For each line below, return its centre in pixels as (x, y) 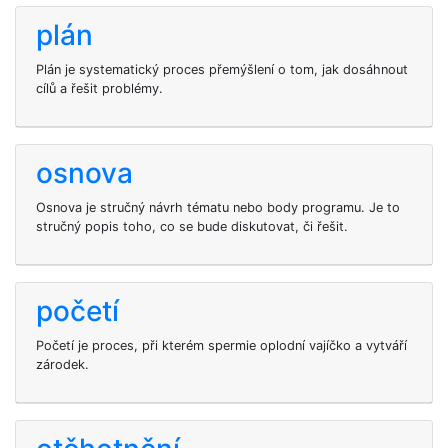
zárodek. (62, 364)
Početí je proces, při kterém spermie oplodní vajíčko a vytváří (221, 345)
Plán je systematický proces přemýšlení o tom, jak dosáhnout (222, 69)
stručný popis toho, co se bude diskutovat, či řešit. (192, 226)
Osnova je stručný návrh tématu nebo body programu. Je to (218, 207)
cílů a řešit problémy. (99, 88)
